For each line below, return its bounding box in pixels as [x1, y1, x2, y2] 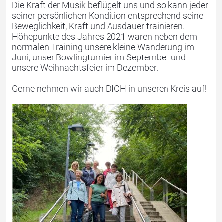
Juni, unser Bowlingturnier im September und [12, 52, 186, 62]
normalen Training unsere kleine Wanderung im [12, 41, 194, 52]
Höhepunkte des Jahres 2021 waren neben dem [12, 31, 197, 42]
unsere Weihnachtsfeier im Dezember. [12, 62, 158, 73]
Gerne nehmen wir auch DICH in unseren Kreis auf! [12, 83, 207, 94]
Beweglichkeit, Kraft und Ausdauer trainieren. [12, 20, 185, 31]
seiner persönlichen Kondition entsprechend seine [12, 10, 203, 21]
